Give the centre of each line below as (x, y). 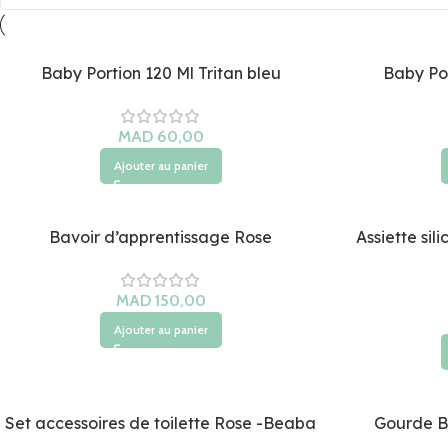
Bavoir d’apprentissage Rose (160, 237)
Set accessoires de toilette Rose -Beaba (160, 423)
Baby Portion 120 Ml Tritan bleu (160, 73)
